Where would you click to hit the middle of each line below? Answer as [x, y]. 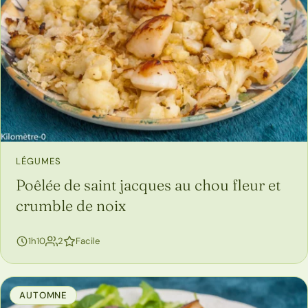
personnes [85, 241]
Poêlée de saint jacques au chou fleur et [148, 185]
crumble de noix [71, 205]
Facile [88, 241]
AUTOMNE [43, 295]
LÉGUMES [39, 161]
